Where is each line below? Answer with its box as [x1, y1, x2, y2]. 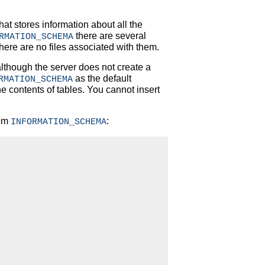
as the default [73, 73, 131, 84]
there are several [73, 31, 146, 41]
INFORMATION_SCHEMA [11, 117, 106, 128]
